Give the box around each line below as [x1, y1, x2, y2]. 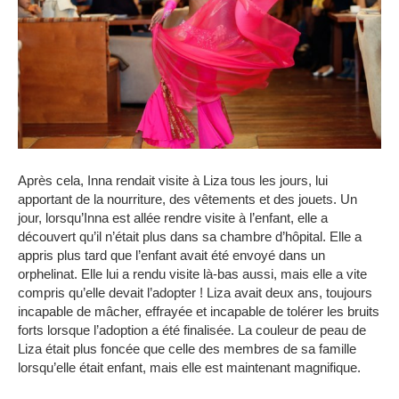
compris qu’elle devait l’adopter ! [18, 284, 207, 300]
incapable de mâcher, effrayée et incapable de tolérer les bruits [18, 303, 379, 319]
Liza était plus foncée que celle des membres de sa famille [18, 340, 356, 356]
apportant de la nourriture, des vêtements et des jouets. [18, 191, 337, 207]
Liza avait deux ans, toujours [207, 284, 372, 300]
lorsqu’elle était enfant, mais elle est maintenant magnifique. [18, 359, 361, 375]
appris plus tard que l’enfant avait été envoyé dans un [18, 247, 325, 263]
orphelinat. [18, 265, 77, 281]
